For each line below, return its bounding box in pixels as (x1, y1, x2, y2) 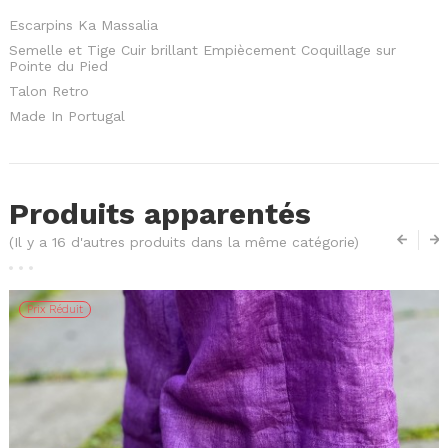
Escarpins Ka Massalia (9, 16, 163, 33)
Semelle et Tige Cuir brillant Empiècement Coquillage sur (9, 41, 396, 58)
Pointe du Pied (9, 57, 113, 74)
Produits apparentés (9, 195, 311, 231)
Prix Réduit (27, 302, 83, 316)
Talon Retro (9, 82, 94, 99)
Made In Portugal (9, 107, 125, 124)
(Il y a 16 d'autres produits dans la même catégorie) (9, 233, 359, 250)
